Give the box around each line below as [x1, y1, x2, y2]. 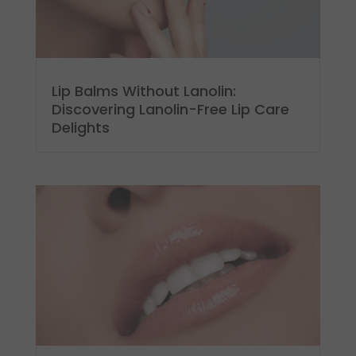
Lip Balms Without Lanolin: [51, 80, 236, 101]
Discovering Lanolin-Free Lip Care [51, 99, 289, 119]
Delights [51, 117, 110, 137]
